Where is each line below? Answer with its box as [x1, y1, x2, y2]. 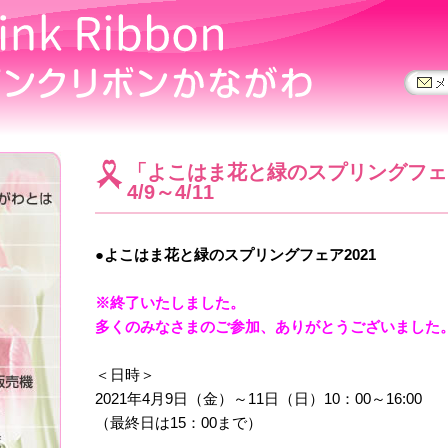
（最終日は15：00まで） [94, 414, 262, 431]
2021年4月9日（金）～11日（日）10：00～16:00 [94, 390, 422, 407]
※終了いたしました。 [94, 294, 245, 311]
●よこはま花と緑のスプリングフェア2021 [94, 246, 376, 263]
